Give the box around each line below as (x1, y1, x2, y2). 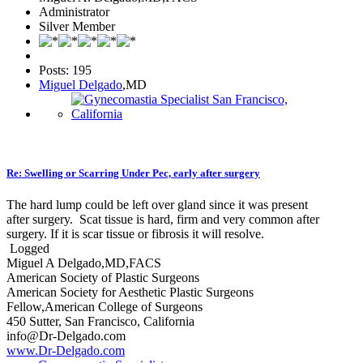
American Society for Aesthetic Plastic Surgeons (6, 285, 254, 300)
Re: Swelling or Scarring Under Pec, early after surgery (6, 166, 260, 179)
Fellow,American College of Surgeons (6, 300, 203, 314)
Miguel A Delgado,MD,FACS (6, 256, 161, 271)
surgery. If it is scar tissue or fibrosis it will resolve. (6, 227, 264, 241)
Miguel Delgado (39, 77, 122, 92)
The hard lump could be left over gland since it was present (6, 198, 308, 212)
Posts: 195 (39, 62, 92, 77)
